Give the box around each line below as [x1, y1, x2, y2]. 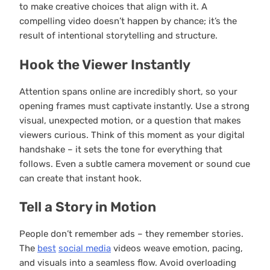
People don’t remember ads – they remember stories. [19, 228, 243, 239]
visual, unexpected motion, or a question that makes [19, 115, 241, 126]
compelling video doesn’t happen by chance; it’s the [19, 16, 237, 27]
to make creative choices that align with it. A [19, 1, 207, 13]
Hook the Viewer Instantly [19, 56, 190, 73]
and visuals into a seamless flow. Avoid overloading [19, 257, 236, 268]
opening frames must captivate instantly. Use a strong [19, 100, 250, 111]
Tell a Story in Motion [19, 199, 156, 216]
